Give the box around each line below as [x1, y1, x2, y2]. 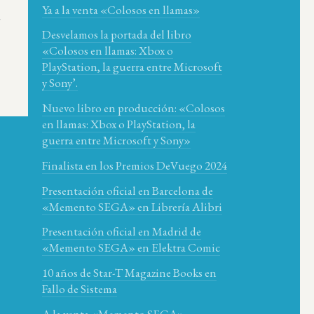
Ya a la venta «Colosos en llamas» [42, 1, 200, 18]
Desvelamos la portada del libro [42, 27, 191, 43]
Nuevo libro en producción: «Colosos [42, 100, 225, 116]
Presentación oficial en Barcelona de [42, 182, 213, 198]
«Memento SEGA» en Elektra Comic [42, 240, 220, 256]
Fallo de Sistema [42, 281, 117, 297]
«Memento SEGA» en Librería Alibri [42, 198, 222, 214]
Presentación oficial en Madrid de [42, 224, 201, 240]
